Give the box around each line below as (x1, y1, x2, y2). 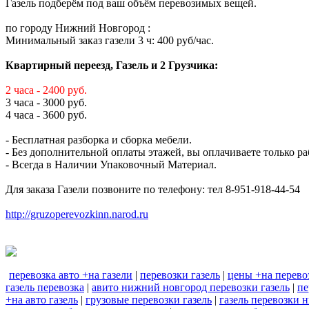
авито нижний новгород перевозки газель (92, 281, 290, 294)
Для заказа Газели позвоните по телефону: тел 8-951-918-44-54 (6, 183, 300, 196)
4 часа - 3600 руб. (6, 109, 87, 121)
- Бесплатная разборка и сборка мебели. (6, 134, 192, 146)
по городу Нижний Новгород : (6, 22, 150, 34)
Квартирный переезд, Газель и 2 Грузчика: (6, 59, 218, 72)
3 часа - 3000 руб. (6, 97, 87, 109)
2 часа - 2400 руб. (6, 84, 87, 97)
